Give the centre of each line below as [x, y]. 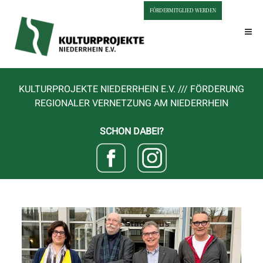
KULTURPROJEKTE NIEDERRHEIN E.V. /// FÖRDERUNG [131, 89]
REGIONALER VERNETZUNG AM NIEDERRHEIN [131, 103]
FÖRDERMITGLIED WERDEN [183, 11]
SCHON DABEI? [131, 131]
